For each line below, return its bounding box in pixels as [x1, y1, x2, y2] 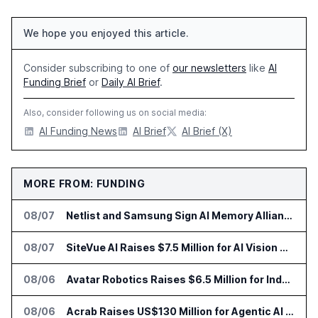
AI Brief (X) [182, 125, 232, 138]
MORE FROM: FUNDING [23, 177, 146, 190]
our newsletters [172, 62, 246, 75]
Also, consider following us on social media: [23, 107, 207, 119]
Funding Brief [23, 76, 86, 89]
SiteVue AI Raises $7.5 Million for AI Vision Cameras [280, 241, 288, 254]
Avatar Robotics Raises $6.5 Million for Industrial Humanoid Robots [282, 273, 290, 286]
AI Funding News [39, 125, 117, 138]
